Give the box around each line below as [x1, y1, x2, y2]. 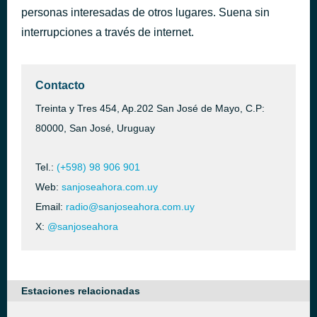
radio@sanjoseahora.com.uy [66, 201, 195, 212]
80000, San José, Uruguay [35, 122, 155, 134]
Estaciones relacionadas [21, 285, 140, 296]
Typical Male [58, 14, 113, 25]
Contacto [35, 79, 85, 91]
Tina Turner [58, 25, 105, 35]
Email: [35, 201, 66, 212]
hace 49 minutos [221, 19, 289, 30]
